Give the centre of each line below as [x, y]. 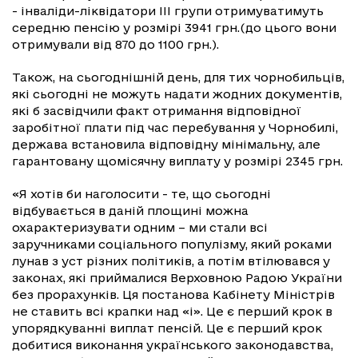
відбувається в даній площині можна [130, 211]
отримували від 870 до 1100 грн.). [115, 44]
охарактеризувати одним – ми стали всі [140, 227]
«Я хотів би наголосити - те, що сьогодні [141, 194]
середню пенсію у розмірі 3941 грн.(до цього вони [174, 28]
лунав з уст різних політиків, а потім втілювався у [171, 261]
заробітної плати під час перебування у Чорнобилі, [175, 127]
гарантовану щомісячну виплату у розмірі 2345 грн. [177, 161]
